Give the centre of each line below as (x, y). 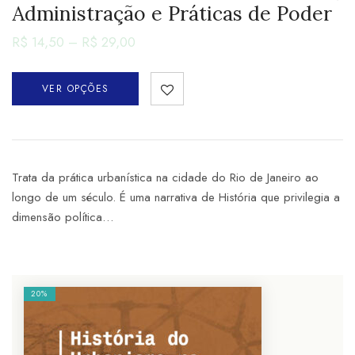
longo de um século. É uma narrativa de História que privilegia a (176, 197)
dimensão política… (63, 217)
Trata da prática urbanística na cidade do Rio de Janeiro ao (165, 177)
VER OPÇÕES (75, 89)
